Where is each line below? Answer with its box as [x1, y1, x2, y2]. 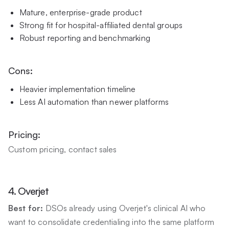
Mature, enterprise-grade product [19, 7, 142, 17]
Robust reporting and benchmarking [19, 32, 150, 43]
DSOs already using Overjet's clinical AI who [45, 202, 206, 213]
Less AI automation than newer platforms [19, 96, 169, 107]
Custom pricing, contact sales [8, 144, 117, 154]
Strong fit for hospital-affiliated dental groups [19, 19, 183, 30]
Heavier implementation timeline [19, 83, 136, 94]
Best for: [8, 202, 45, 213]
